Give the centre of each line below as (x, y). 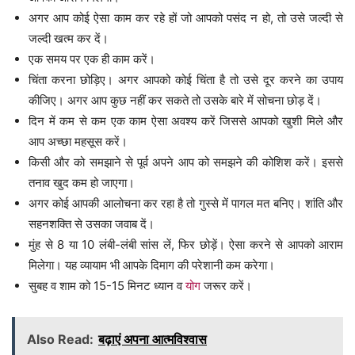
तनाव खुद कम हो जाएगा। (82, 183)
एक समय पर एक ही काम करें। (92, 59)
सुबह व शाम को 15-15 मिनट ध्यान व (107, 286)
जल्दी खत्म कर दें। (69, 39)
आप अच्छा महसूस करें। (78, 142)
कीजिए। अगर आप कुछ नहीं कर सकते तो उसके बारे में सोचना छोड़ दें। (175, 101)
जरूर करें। (226, 286)
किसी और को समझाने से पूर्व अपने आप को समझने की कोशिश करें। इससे (186, 162)
